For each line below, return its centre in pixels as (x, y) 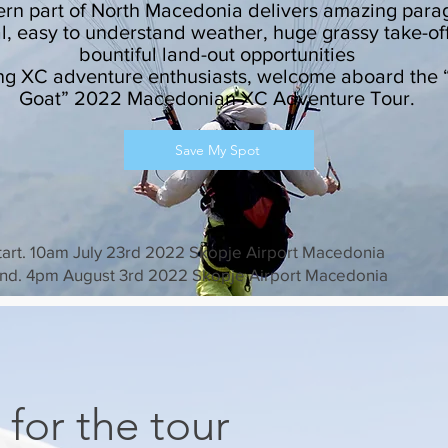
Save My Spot (217, 150)
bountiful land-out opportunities (217, 54)
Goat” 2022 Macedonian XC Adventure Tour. (217, 98)
